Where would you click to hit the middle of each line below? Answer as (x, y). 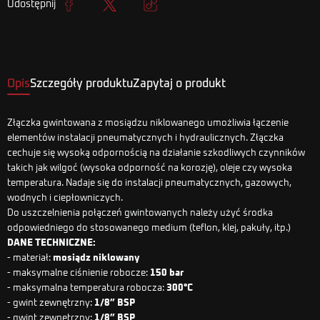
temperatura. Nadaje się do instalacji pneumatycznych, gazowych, (149, 183)
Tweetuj (121, 18)
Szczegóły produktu (81, 84)
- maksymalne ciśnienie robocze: (79, 273)
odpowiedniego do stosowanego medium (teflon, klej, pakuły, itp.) (149, 228)
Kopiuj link (167, 18)
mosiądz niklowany (96, 258)
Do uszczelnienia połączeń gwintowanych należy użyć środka (140, 213)
